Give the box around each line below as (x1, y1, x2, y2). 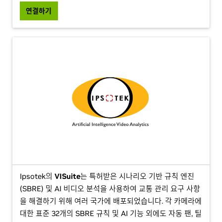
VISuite (55, 171, 80, 181)
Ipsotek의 (20, 171, 55, 181)
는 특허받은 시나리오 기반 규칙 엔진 (80, 171, 194, 181)
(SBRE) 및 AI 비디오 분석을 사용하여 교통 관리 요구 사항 (20, 183, 200, 193)
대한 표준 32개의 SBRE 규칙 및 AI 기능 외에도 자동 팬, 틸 (20, 208, 202, 218)
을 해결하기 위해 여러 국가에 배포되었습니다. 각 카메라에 (20, 196, 202, 206)
